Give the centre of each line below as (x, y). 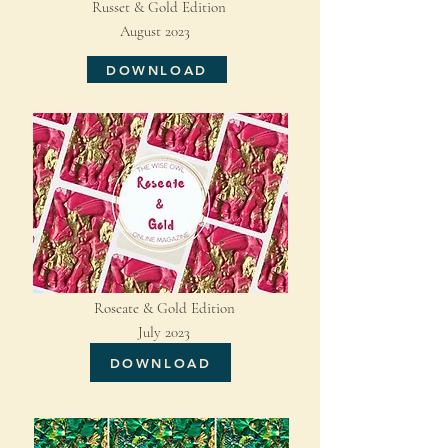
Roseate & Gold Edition (164, 308)
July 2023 (142, 332)
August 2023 (139, 31)
